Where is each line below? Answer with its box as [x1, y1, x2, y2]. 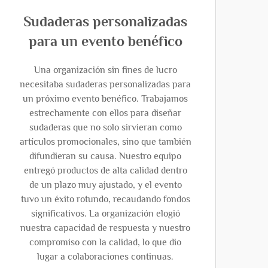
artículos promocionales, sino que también [19, 136, 191, 147]
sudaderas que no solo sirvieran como [29, 122, 182, 133]
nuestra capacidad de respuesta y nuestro [20, 223, 190, 233]
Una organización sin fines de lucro [33, 65, 177, 75]
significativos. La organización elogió [31, 208, 180, 219]
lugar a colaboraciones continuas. [37, 251, 173, 262]
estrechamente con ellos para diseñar [29, 108, 181, 118]
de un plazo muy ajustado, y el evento [29, 179, 182, 190]
